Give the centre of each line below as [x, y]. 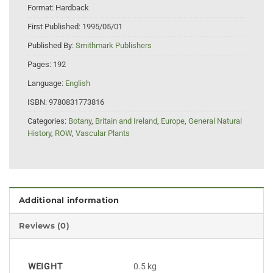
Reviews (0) [44, 225]
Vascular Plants [103, 133]
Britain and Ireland [126, 121]
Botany [80, 121]
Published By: [51, 46]
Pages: [40, 65]
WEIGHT [45, 266]
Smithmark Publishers [114, 46]
